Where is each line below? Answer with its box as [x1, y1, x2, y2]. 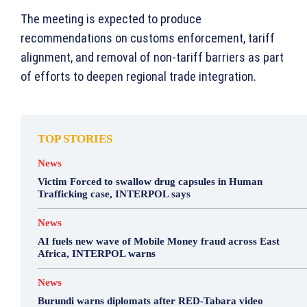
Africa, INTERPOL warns [38, 248, 156, 260]
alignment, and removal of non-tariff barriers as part [21, 50, 284, 65]
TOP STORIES [38, 132, 112, 146]
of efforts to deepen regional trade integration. [21, 69, 256, 84]
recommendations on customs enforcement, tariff [21, 31, 275, 46]
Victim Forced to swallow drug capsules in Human [38, 176, 262, 188]
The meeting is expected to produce [21, 12, 201, 27]
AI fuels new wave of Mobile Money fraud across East [38, 236, 280, 247]
